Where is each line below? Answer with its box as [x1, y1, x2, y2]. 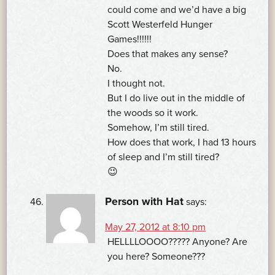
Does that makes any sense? [107, 48, 228, 61]
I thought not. [107, 77, 165, 90]
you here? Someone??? [107, 250, 205, 263]
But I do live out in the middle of [107, 92, 245, 105]
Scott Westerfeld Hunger [107, 18, 212, 31]
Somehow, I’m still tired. [107, 122, 209, 134]
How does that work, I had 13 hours [107, 136, 256, 149]
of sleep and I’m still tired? [107, 151, 219, 164]
